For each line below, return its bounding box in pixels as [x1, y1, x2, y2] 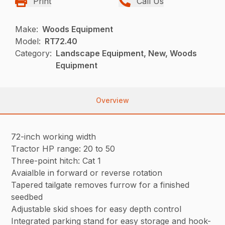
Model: [15, 36, 41, 47]
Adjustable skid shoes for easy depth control [11, 204, 182, 214]
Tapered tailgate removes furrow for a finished [11, 180, 190, 190]
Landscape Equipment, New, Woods [56, 48, 197, 59]
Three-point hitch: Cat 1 [11, 156, 101, 166]
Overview [96, 96, 129, 105]
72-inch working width [11, 132, 96, 142]
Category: [15, 48, 52, 59]
